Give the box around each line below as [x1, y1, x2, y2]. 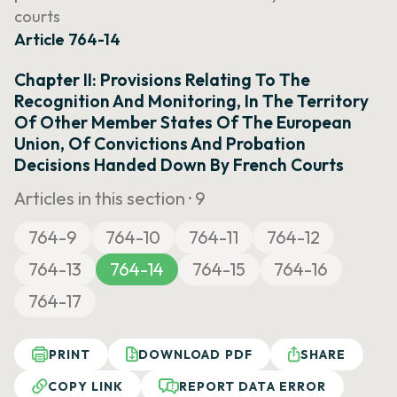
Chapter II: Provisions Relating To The [14, 69, 310, 90]
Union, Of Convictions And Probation [14, 133, 306, 154]
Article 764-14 [14, 29, 121, 50]
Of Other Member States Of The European [14, 112, 352, 133]
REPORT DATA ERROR [179, 378, 326, 394]
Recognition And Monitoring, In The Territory [14, 90, 369, 112]
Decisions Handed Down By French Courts [14, 154, 344, 175]
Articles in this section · [14, 187, 195, 209]
